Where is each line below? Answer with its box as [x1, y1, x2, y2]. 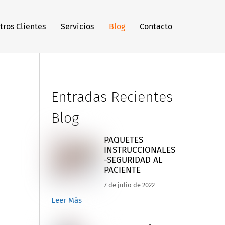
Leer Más [51, 195, 82, 205]
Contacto [140, 21, 173, 31]
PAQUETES [103, 135, 143, 146]
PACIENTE [103, 165, 141, 176]
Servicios [61, 21, 94, 31]
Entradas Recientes [51, 88, 173, 106]
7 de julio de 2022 [103, 181, 155, 189]
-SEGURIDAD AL [103, 155, 163, 166]
